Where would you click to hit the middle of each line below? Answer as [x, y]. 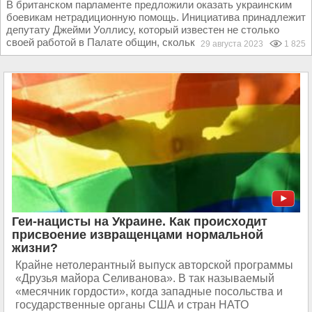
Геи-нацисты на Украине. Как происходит [140, 221]
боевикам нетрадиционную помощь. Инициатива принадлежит [156, 17]
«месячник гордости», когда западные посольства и [149, 291]
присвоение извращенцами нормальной [138, 235]
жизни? [35, 248]
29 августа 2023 [235, 44]
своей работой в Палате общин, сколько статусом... [131, 42]
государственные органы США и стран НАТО [132, 305]
